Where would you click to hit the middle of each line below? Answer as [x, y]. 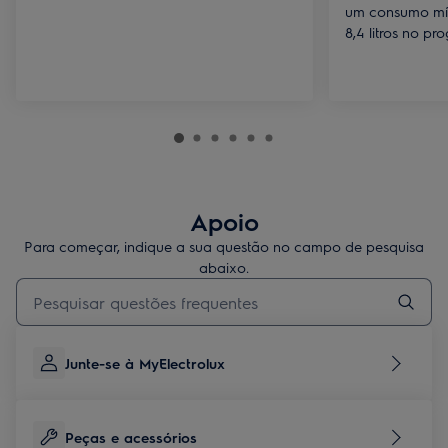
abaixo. [224, 267]
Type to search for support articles [115, 286]
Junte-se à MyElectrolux [145, 363]
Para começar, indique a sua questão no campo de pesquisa [224, 246]
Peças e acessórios [131, 437]
